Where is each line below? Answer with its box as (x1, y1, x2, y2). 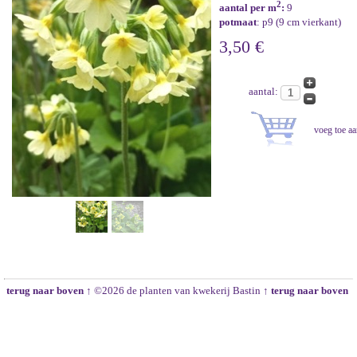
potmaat (219, 16, 257, 29)
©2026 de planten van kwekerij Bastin (94, 284, 261, 296)
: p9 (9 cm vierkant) (257, 16, 341, 29)
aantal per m (219, 2, 277, 14)
